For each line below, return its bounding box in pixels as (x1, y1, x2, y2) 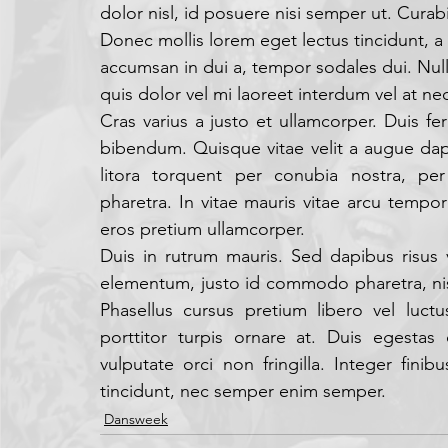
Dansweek (104, 410, 168, 428)
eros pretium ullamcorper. (100, 218, 305, 240)
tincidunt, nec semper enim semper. (100, 380, 386, 402)
